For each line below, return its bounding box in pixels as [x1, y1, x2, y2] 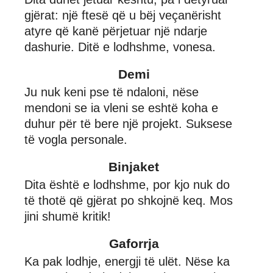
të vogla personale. [24, 132, 127, 146]
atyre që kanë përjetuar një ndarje [24, 24, 207, 38]
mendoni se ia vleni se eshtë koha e [24, 101, 218, 115]
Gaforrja [108, 236, 159, 250]
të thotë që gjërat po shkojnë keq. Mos [24, 193, 233, 207]
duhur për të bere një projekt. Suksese [24, 116, 232, 130]
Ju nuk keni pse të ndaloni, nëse [24, 85, 199, 99]
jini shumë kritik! [24, 209, 111, 223]
